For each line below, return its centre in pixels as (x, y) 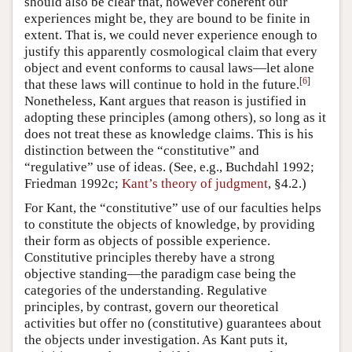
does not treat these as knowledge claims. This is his (169, 134)
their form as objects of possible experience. (147, 240)
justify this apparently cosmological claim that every (171, 51)
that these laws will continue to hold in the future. (162, 84)
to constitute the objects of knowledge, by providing (170, 224)
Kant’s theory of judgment (195, 183)
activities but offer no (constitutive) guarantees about (173, 323)
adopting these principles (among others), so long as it (175, 117)
